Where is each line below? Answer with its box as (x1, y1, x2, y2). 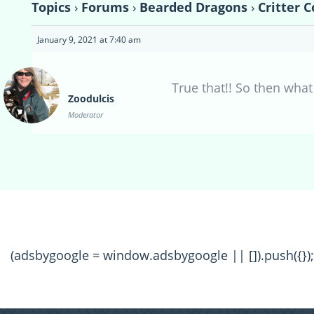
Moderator (68, 109, 103, 121)
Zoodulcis (68, 92, 114, 106)
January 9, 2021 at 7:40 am (37, 34, 141, 46)
